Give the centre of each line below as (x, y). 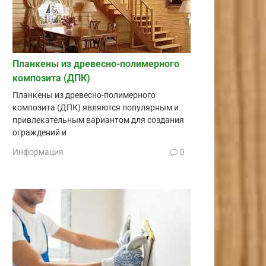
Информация (38, 152)
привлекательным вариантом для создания (98, 120)
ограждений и (39, 132)
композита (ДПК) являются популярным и (96, 107)
